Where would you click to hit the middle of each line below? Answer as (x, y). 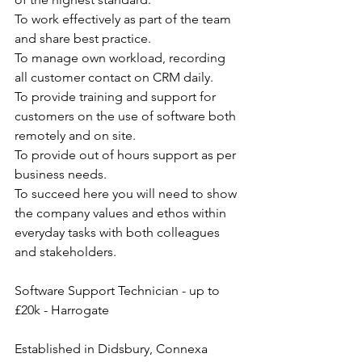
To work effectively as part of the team (124, 19)
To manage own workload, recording (122, 58)
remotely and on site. (75, 135)
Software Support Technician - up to (119, 290)
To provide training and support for (117, 97)
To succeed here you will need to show (127, 194)
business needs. (61, 174)
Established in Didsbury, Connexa (113, 349)
